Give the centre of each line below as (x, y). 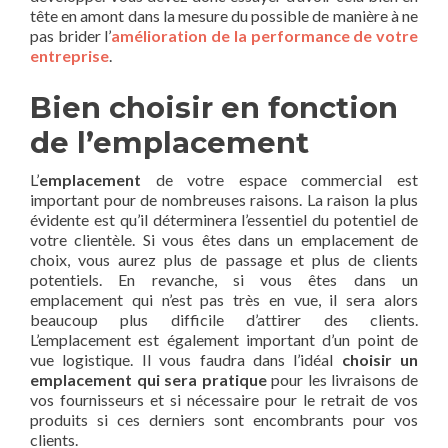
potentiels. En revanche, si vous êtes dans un (224, 279)
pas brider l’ (71, 35)
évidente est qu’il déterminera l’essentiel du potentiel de (224, 219)
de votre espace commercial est (279, 179)
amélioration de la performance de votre (265, 35)
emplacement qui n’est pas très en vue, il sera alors (224, 299)
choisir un (379, 359)
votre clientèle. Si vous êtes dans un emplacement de (224, 239)
